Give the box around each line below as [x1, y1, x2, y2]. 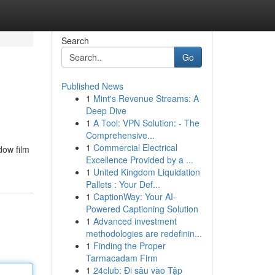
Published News [61, 80, 123, 92]
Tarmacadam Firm [85, 252, 158, 264]
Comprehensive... [85, 129, 155, 141]
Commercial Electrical [93, 141, 177, 153]
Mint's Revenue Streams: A [93, 92, 199, 104]
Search [61, 34, 89, 47]
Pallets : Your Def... [85, 178, 160, 190]
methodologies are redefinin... [85, 227, 202, 239]
